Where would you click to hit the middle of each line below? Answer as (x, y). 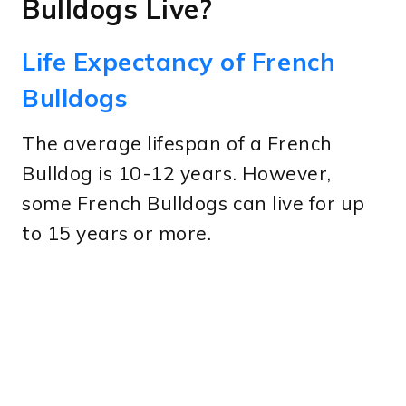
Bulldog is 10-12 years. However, (177, 173)
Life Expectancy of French (179, 62)
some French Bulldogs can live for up (193, 203)
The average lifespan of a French (177, 143)
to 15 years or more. (117, 232)
